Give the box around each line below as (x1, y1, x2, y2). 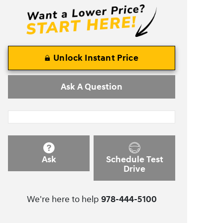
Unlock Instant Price (53, 52, 138, 64)
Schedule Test (106, 154, 163, 166)
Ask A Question (61, 81, 122, 93)
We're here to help (26, 194, 99, 206)
